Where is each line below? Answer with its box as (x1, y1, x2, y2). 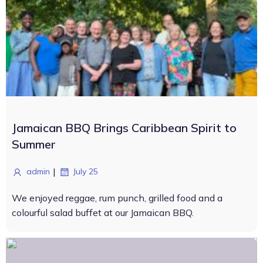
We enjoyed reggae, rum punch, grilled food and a (12, 192, 222, 204)
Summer (12, 137, 56, 151)
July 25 (73, 166, 98, 177)
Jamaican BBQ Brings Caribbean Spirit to (12, 120, 237, 135)
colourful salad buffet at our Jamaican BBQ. (12, 207, 194, 218)
